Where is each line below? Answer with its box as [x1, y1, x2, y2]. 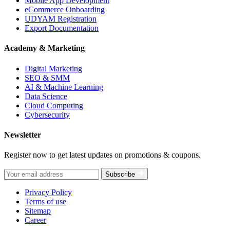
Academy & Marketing [4, 44, 85, 53]
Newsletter [4, 130, 41, 139]
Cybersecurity [25, 110, 70, 119]
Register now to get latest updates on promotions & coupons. [4, 150, 201, 160]
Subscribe [105, 170, 137, 179]
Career [25, 216, 46, 225]
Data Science [25, 91, 67, 101]
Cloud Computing [25, 101, 83, 110]
